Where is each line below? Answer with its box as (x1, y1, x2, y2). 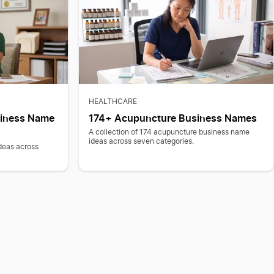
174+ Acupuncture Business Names (88, 112, 257, 124)
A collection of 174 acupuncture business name (88, 128, 250, 136)
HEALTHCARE (88, 98, 137, 105)
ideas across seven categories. (88, 138, 194, 145)
